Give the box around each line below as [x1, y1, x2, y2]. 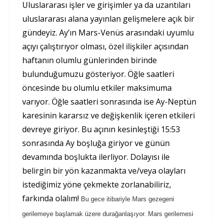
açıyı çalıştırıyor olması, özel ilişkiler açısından [22, 41, 188, 52]
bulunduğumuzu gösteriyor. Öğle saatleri [22, 69, 174, 80]
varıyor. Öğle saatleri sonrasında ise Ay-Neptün [22, 96, 196, 108]
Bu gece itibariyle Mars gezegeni [81, 195, 174, 203]
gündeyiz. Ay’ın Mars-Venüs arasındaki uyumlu [22, 27, 194, 38]
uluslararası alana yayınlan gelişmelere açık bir [22, 13, 194, 25]
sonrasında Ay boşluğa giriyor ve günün [22, 138, 170, 149]
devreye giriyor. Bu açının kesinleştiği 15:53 [22, 124, 180, 135]
